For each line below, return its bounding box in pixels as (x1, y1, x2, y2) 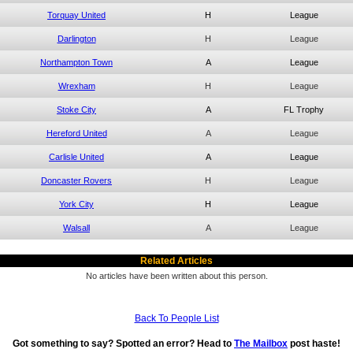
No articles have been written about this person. (85, 271, 268, 281)
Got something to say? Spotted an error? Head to (13, 338, 234, 349)
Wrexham (58, 81, 95, 91)
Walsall (63, 223, 90, 232)
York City (59, 199, 94, 209)
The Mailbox (234, 338, 288, 349)
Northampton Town (40, 58, 113, 67)
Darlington (57, 34, 96, 43)
